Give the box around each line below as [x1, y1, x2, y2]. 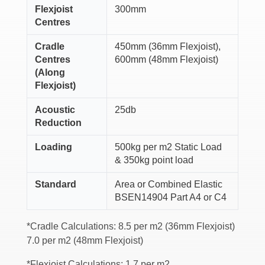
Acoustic [34, 105, 75, 115]
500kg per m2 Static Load [114, 142, 222, 153]
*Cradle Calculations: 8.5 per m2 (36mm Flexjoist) [26, 221, 235, 232]
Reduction [34, 118, 82, 128]
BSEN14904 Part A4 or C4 [114, 192, 227, 203]
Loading [34, 142, 72, 153]
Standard [34, 179, 76, 190]
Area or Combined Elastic [114, 179, 222, 190]
